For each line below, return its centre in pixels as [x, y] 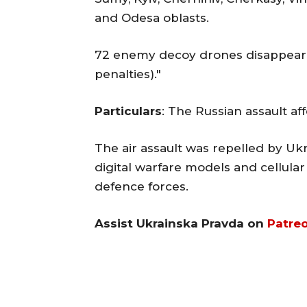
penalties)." [128, 74]
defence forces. [142, 186]
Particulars [128, 111]
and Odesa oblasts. [152, 17]
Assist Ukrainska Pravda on [181, 223]
